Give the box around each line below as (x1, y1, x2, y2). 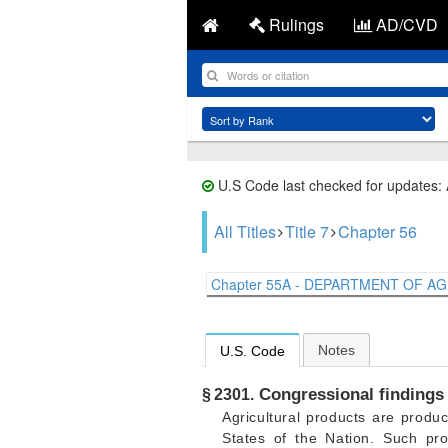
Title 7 (285, 220, 329, 243)
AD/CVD (372, 13, 438, 36)
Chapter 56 (338, 220, 417, 243)
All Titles (214, 220, 276, 243)
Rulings (265, 13, 324, 36)
